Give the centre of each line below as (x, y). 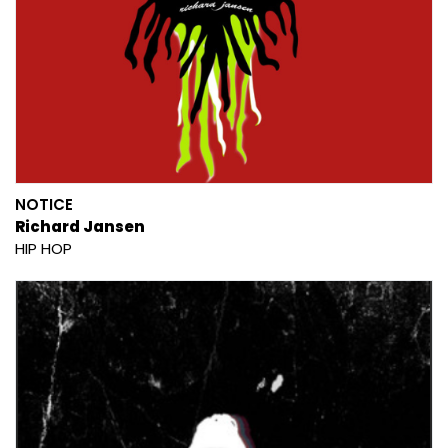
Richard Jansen (80, 226)
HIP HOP (43, 248)
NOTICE (44, 204)
